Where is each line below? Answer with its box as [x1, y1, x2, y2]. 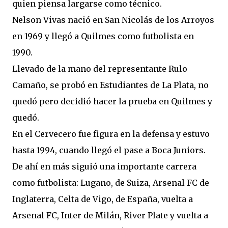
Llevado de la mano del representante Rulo [12, 64, 187, 74]
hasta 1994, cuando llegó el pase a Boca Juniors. [12, 145, 206, 155]
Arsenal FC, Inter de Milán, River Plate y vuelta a [12, 210, 208, 220]
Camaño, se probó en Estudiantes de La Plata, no [12, 80, 209, 90]
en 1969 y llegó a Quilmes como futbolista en [12, 31, 194, 41]
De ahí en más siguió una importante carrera [12, 161, 196, 172]
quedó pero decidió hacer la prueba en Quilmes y [12, 96, 212, 106]
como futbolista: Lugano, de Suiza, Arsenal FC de [12, 178, 209, 188]
